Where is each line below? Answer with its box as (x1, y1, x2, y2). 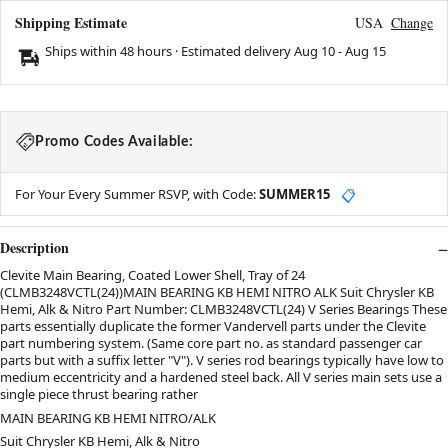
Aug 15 (345, 42, 386, 61)
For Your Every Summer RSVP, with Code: (15, 185, 259, 204)
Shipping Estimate (15, 12, 127, 34)
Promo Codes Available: (35, 135, 194, 150)
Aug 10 (294, 42, 335, 61)
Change (391, 13, 433, 33)
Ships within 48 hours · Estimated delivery (45, 42, 294, 61)
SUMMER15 (259, 185, 330, 204)
